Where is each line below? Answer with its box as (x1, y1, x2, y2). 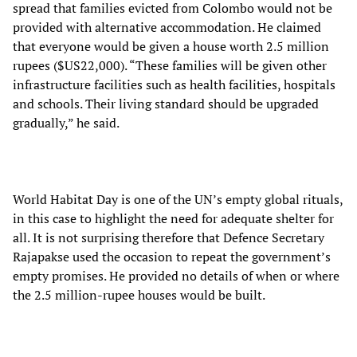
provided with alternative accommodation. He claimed (13, 18, 321, 36)
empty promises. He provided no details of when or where (13, 266, 339, 284)
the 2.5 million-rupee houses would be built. (13, 285, 265, 304)
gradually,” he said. (13, 113, 120, 131)
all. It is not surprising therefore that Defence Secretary (13, 228, 324, 246)
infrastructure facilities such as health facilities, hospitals (13, 75, 335, 93)
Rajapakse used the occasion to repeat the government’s (13, 247, 331, 265)
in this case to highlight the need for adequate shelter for (13, 209, 334, 227)
